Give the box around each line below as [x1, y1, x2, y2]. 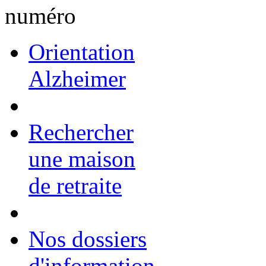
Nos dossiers [28, 226, 147, 252]
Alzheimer [28, 65, 126, 91]
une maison [28, 145, 135, 172]
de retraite [28, 172, 122, 198]
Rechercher [28, 119, 134, 145]
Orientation [28, 39, 135, 65]
